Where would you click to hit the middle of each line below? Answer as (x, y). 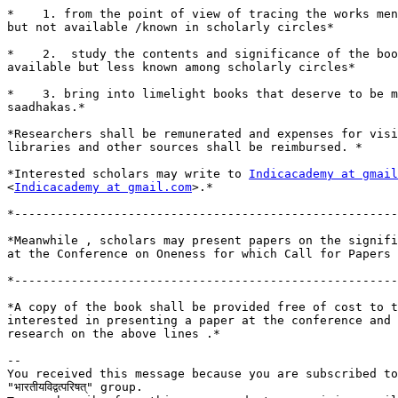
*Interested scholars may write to (128, 174)
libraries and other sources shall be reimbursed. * (185, 147)
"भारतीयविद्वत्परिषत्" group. (75, 387)
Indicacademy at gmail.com (103, 187)
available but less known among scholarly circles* (181, 68)
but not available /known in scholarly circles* (171, 28)
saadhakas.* (46, 107)
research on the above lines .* (114, 334)
